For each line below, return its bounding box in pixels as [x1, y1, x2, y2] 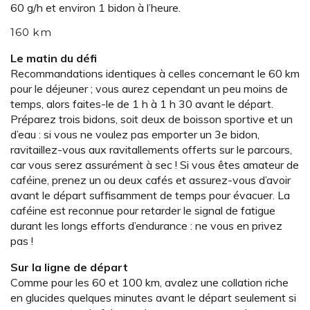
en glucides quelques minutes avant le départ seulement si [10, 291, 296, 305]
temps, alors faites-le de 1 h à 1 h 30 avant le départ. [10, 97, 273, 111]
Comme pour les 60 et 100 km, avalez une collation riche [10, 275, 289, 290]
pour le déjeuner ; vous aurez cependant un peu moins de [10, 82, 288, 96]
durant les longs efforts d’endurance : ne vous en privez [10, 219, 282, 233]
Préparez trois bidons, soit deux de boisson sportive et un [10, 112, 293, 127]
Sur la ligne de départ [10, 260, 131, 275]
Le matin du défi [10, 51, 97, 66]
